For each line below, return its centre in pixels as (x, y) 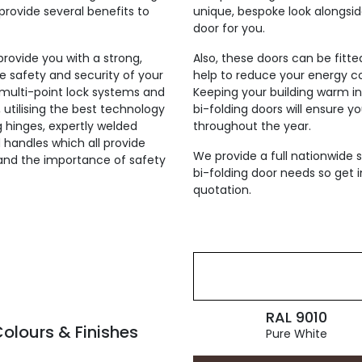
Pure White (296, 334)
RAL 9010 (296, 317)
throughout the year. (252, 126)
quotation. (222, 190)
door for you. (229, 28)
